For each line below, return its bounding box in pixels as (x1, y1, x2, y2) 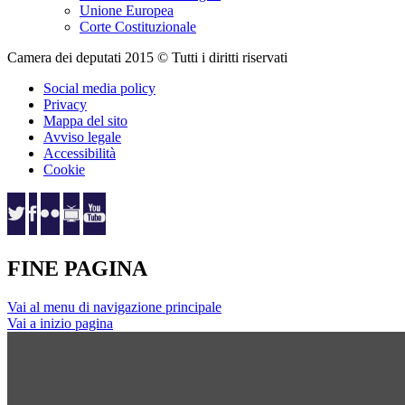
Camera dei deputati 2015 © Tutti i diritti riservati (7, 50, 287, 66)
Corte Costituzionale (80, 19, 196, 35)
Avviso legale (43, 129, 121, 146)
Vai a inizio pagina (7, 316, 113, 332)
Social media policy (43, 80, 155, 97)
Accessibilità (43, 146, 116, 162)
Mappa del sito (43, 113, 127, 129)
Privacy (43, 97, 87, 113)
